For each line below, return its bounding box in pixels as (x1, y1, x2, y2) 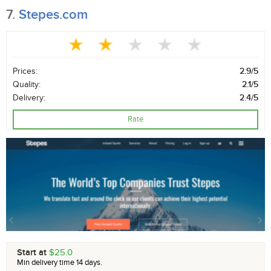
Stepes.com (19, 7, 88, 23)
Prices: (13, 66, 38, 76)
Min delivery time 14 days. (17, 258, 102, 267)
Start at (17, 247, 49, 258)
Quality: (13, 79, 41, 90)
